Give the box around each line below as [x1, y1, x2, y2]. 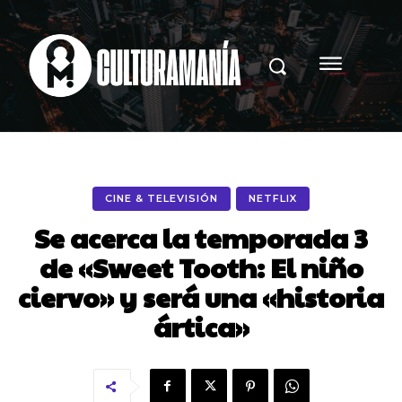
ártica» [153, 307, 249, 345]
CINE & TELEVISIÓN [105, 191, 218, 205]
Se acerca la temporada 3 [34, 218, 368, 256]
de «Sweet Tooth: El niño [39, 248, 363, 285]
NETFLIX [249, 191, 297, 205]
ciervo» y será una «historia [18, 277, 384, 315]
